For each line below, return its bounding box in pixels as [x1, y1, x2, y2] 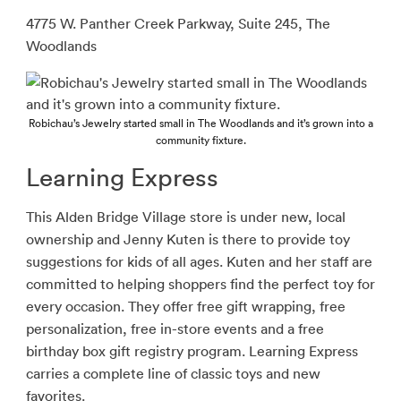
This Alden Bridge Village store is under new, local [25, 208, 346, 226]
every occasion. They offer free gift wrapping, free [25, 297, 346, 316]
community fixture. [155, 132, 246, 149]
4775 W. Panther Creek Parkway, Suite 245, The [25, 14, 330, 33]
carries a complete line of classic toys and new [25, 364, 320, 383]
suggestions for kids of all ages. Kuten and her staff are [25, 252, 372, 271]
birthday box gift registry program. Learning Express [25, 342, 358, 361]
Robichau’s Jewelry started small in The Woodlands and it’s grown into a [28, 115, 373, 132]
